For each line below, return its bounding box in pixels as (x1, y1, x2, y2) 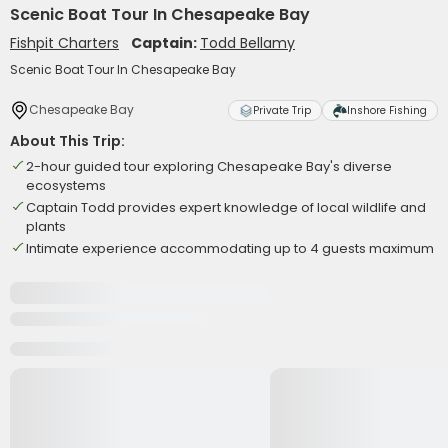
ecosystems (26, 176, 106, 195)
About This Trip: (10, 131, 125, 151)
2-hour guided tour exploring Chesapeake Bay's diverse (26, 157, 392, 176)
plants (26, 217, 66, 236)
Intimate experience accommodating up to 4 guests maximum (26, 239, 434, 258)
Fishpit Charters (10, 33, 119, 53)
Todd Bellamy (200, 33, 295, 53)
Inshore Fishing (347, 103, 427, 118)
